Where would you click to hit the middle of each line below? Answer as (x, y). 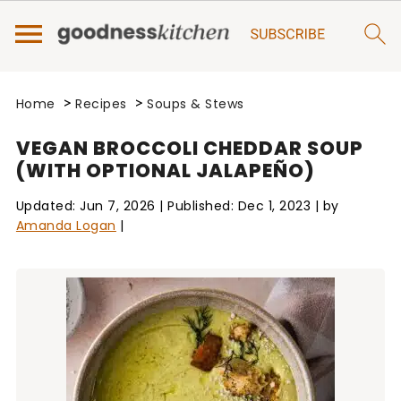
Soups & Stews (196, 104)
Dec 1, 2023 (274, 206)
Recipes (101, 104)
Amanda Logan (66, 226)
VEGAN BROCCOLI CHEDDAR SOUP (189, 148)
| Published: (196, 206)
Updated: (48, 206)
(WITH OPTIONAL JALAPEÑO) (165, 171)
